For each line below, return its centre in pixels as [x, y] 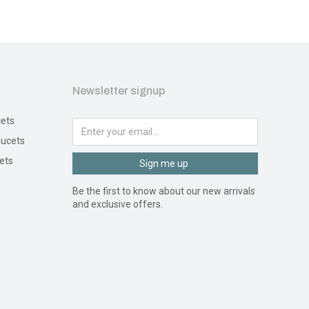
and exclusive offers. [117, 204]
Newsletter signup [118, 91]
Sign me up [163, 163]
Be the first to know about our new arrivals [163, 191]
